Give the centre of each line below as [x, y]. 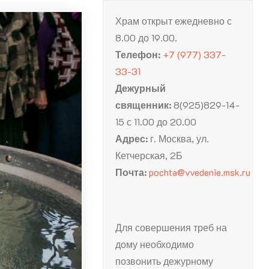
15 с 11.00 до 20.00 [156, 122]
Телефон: [139, 54]
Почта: [131, 172]
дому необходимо [155, 244]
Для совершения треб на [171, 227]
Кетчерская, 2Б [149, 155]
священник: [145, 105]
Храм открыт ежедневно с [174, 21]
